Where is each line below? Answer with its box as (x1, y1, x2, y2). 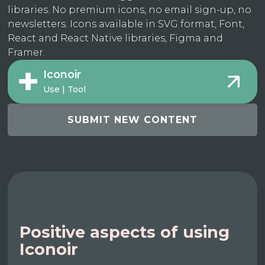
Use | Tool (43, 83, 86, 95)
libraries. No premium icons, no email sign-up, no (8, 4, 252, 16)
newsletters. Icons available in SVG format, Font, (8, 18, 245, 30)
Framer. (8, 47, 46, 59)
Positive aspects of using (20, 222, 230, 243)
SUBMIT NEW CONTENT (67, 114, 198, 126)
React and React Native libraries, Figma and (8, 33, 224, 44)
